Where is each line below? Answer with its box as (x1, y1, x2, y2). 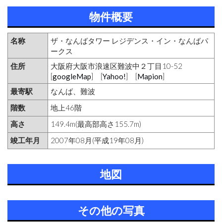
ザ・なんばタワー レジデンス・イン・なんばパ (51, 36, 208, 45)
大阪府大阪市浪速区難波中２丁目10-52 (51, 61, 182, 70)
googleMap (53, 72, 91, 81)
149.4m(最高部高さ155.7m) (51, 119, 141, 128)
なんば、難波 (51, 87, 95, 96)
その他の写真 (77, 203, 145, 218)
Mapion (137, 72, 163, 81)
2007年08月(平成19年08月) (51, 136, 144, 145)
